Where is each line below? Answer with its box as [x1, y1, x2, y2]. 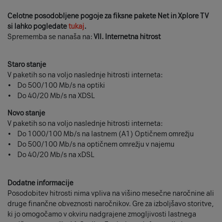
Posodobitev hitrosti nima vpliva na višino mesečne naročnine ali [7, 189, 214, 198]
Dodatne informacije [7, 178, 73, 187]
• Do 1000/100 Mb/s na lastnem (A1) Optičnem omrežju [7, 130, 194, 139]
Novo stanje [7, 109, 45, 118]
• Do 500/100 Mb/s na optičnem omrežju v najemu [7, 140, 174, 149]
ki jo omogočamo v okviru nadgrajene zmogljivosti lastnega [7, 210, 196, 219]
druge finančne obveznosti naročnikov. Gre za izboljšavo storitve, [7, 199, 214, 208]
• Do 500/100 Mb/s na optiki [7, 81, 105, 90]
